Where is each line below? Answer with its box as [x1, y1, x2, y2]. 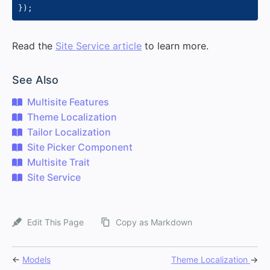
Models [22, 254, 51, 265]
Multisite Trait [27, 156, 90, 168]
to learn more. [142, 40, 209, 52]
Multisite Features [27, 96, 109, 108]
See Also [12, 74, 58, 86]
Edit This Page [27, 217, 84, 227]
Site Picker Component [27, 141, 133, 153]
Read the [12, 40, 55, 52]
